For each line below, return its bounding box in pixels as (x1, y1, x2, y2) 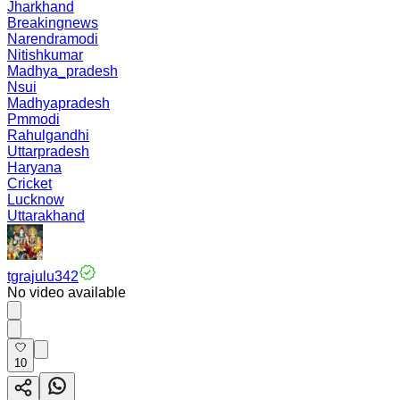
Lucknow (7, 192, 64, 207)
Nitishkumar (7, 47, 83, 62)
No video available (7, 285, 126, 300)
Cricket (7, 176, 52, 191)
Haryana (7, 160, 62, 175)
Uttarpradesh (7, 144, 89, 159)
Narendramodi (7, 31, 98, 46)
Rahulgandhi (7, 128, 89, 143)
